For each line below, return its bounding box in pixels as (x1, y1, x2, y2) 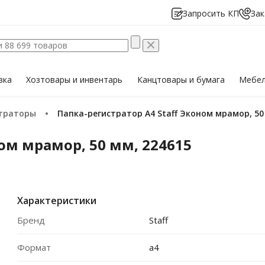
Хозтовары (26, 74, 73, 85)
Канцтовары (137, 74, 189, 85)
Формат (17, 241, 51, 253)
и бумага (189, 74, 225, 85)
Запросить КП (183, 8, 239, 19)
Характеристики (17, 194, 96, 207)
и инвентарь (73, 74, 123, 85)
